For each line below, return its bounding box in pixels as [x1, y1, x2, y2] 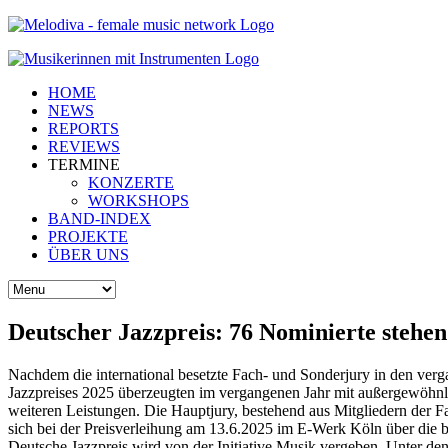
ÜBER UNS [48, 246, 129, 263]
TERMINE [48, 156, 120, 173]
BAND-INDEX [48, 210, 151, 227]
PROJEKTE [48, 228, 128, 245]
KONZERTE [88, 174, 174, 191]
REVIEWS [48, 138, 120, 155]
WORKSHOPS [88, 192, 189, 209]
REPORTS [48, 120, 119, 137]
